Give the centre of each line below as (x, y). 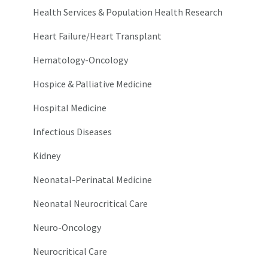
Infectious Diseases (73, 132)
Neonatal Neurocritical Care (91, 204)
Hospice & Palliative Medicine (93, 84)
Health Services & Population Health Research (128, 12)
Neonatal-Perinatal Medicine (93, 180)
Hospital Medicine (70, 108)
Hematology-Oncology (81, 60)
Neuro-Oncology (67, 228)
